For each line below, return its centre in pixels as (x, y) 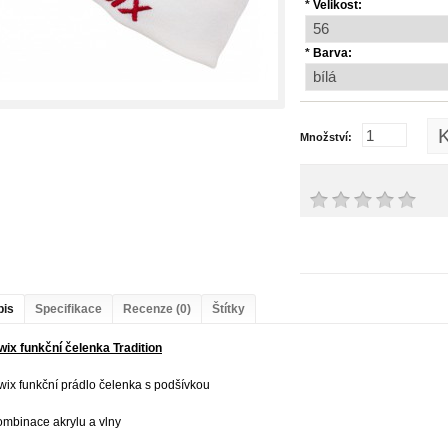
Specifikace (68, 309)
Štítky (228, 309)
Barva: (332, 53)
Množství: (326, 136)
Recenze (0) (157, 309)
